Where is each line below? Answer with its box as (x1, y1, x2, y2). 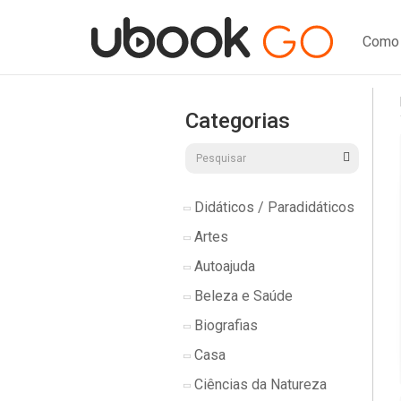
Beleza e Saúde (191, 287, 293, 304)
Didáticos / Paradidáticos (191, 199, 354, 216)
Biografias (191, 317, 258, 334)
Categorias (185, 108, 290, 133)
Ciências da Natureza (191, 376, 327, 393)
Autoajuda (191, 258, 255, 275)
